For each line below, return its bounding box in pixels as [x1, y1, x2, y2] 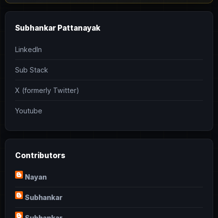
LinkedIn [15, 45, 42, 54]
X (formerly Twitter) [15, 86, 79, 95]
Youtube [15, 107, 42, 115]
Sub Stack [15, 66, 48, 74]
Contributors [15, 151, 65, 161]
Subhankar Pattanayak [15, 23, 100, 33]
